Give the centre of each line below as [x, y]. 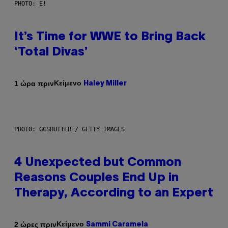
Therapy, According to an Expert [114, 194]
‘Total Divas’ [51, 53]
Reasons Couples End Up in [96, 178]
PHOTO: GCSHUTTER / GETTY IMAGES [69, 130]
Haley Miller [105, 84]
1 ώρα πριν [34, 83]
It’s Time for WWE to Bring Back [110, 37]
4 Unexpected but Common [98, 163]
